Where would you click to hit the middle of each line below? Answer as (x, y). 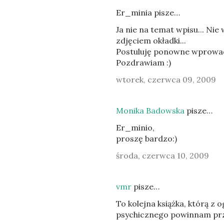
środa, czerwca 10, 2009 (162, 155)
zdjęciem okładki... (151, 40)
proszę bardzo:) (146, 138)
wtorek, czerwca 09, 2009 (166, 79)
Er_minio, (135, 127)
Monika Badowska (150, 110)
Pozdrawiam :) (143, 62)
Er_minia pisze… (148, 12)
